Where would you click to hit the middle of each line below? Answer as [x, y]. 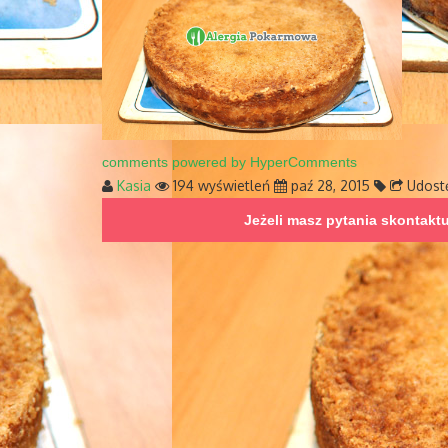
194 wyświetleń [219, 185]
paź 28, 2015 [328, 185]
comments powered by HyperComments [229, 161]
